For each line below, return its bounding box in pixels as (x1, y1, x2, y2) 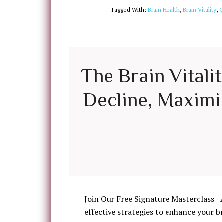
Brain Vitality (183, 6, 216, 13)
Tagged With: (111, 6, 148, 13)
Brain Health (148, 6, 180, 13)
